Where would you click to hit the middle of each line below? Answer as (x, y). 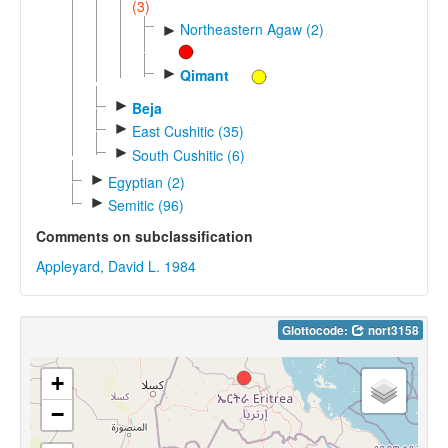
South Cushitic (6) (188, 154)
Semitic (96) (145, 205)
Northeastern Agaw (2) (251, 28)
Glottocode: (316, 330)
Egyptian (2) (146, 181)
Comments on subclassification (144, 236)
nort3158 (392, 330)
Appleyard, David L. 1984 (116, 266)
